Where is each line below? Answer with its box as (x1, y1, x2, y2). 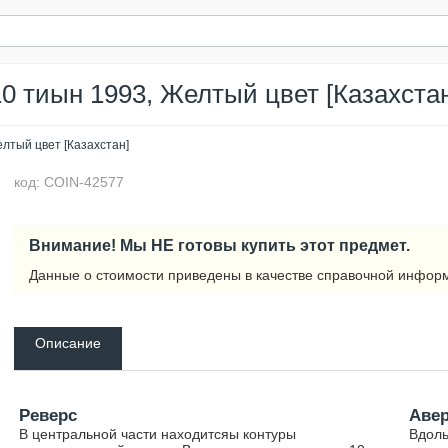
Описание (35, 335, 102, 351)
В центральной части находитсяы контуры (19, 426, 297, 442)
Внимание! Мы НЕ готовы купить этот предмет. (29, 236, 411, 254)
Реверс (19, 406, 78, 425)
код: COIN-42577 (14, 174, 125, 190)
